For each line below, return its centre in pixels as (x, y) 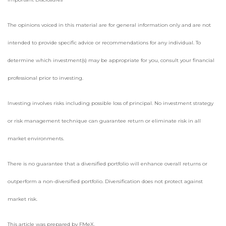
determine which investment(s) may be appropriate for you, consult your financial (111, 61)
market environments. (36, 139)
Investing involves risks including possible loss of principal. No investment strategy (110, 103)
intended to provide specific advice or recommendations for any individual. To (104, 43)
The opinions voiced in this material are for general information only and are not (109, 25)
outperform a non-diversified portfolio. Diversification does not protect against (105, 182)
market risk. (22, 199)
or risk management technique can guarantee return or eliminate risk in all (104, 121)
